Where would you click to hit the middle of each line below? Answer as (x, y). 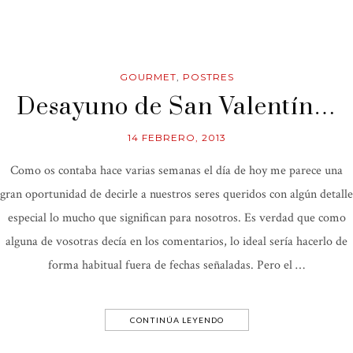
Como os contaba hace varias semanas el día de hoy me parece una (176, 171)
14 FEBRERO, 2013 (176, 138)
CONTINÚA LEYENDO (176, 320)
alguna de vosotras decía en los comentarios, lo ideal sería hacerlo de (176, 242)
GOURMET (148, 77)
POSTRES (208, 77)
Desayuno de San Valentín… (176, 108)
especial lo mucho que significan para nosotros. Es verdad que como (176, 218)
